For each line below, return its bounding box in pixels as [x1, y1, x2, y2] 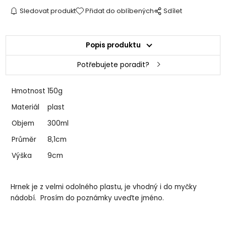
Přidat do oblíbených [85, 6, 154, 15]
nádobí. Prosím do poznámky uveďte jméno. [11, 193, 164, 203]
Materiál [12, 102, 40, 112]
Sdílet [163, 6, 183, 15]
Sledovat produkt [19, 6, 76, 15]
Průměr [12, 134, 37, 144]
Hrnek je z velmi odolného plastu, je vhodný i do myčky [11, 182, 197, 192]
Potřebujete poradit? [77, 60, 149, 70]
